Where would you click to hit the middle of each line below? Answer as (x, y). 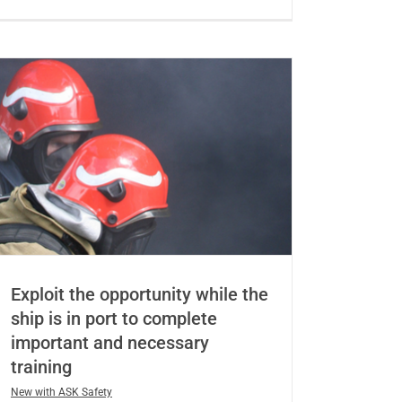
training (41, 367)
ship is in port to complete (114, 319)
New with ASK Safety (61, 393)
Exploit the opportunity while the (139, 295)
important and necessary (109, 343)
